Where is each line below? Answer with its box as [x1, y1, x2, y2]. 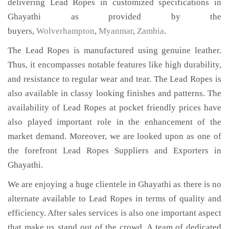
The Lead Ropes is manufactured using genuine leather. [8, 45, 221, 55]
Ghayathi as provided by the [8, 12, 221, 21]
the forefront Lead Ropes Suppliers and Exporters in [8, 146, 221, 155]
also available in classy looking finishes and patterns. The [8, 88, 221, 98]
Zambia [137, 26, 164, 36]
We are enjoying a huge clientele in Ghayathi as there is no [8, 179, 221, 189]
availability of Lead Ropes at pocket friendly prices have [8, 103, 221, 112]
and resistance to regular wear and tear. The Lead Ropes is [8, 74, 221, 84]
